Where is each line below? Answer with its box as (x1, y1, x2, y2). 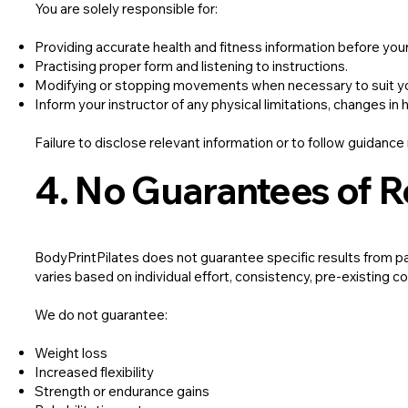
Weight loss (35, 344, 108, 362)
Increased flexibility (35, 363, 155, 382)
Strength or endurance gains (35, 382, 210, 401)
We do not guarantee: (35, 306, 168, 324)
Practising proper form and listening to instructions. (35, 57, 349, 76)
